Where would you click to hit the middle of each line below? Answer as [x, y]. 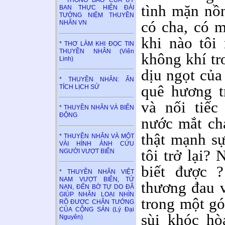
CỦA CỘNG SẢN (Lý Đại [97, 209]
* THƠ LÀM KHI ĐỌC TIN [97, 43]
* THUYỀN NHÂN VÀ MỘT [97, 136]
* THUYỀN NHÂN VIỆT [97, 172]
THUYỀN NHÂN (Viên [97, 51]
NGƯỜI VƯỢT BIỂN [87, 151]
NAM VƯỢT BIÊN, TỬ [97, 179]
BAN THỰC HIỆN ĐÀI [97, 8]
